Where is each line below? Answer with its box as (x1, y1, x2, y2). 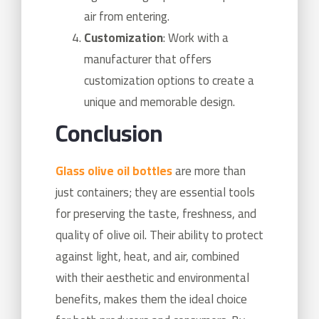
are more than (172, 159, 246, 183)
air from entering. (84, 5, 169, 28)
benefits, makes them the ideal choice (56, 288, 247, 311)
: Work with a (163, 26, 229, 50)
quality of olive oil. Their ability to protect (56, 224, 263, 247)
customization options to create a (84, 69, 254, 93)
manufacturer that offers (84, 48, 211, 71)
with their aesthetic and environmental (56, 266, 249, 290)
